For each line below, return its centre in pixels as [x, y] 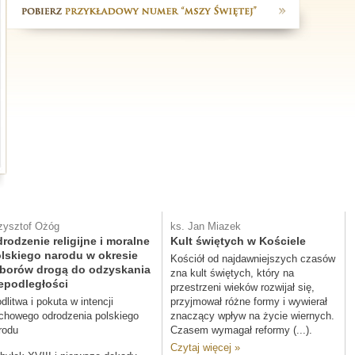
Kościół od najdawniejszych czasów [253, 259]
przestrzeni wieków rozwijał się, [242, 287]
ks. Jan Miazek [206, 226]
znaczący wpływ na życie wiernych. [252, 316]
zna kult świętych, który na [232, 273]
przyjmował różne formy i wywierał [249, 302]
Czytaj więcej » [205, 347]
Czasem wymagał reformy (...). [241, 330]
